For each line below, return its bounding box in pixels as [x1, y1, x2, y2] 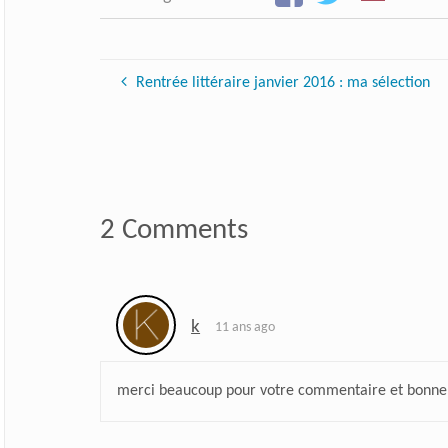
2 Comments [99, 215, 248, 245]
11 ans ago [215, 320, 276, 336]
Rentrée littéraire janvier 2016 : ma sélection [135, 75, 430, 92]
